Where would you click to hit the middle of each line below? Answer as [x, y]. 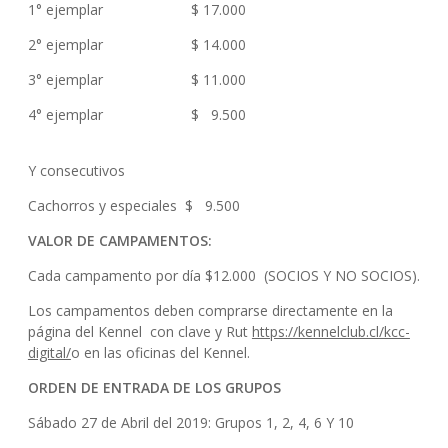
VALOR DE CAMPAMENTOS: [119, 240]
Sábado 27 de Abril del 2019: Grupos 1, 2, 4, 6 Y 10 [190, 422]
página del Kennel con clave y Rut [139, 331]
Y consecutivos [76, 170]
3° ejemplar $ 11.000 [186, 79]
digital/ [49, 352]
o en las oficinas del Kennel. [160, 352]
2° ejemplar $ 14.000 [188, 44]
